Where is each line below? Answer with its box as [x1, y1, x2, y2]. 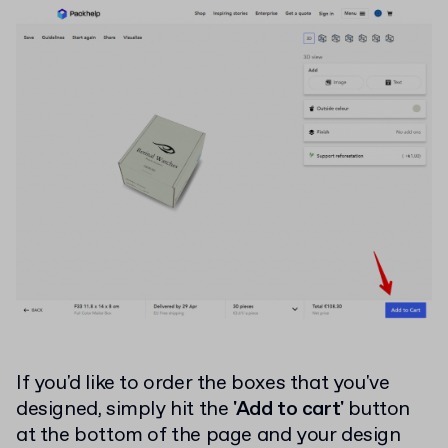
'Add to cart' [233, 395, 344, 423]
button [343, 395, 411, 423]
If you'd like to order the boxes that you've [16, 369, 390, 397]
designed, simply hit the [16, 395, 234, 423]
